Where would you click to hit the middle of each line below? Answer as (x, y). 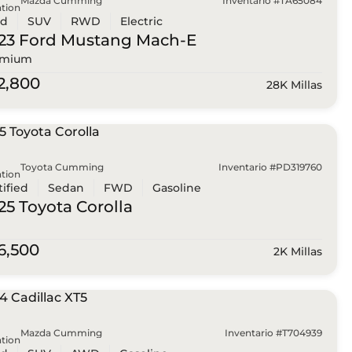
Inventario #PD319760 (270, 167)
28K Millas (294, 85)
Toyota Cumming (62, 167)
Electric (141, 22)
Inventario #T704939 (273, 333)
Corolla (102, 206)
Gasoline (176, 187)
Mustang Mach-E (126, 40)
